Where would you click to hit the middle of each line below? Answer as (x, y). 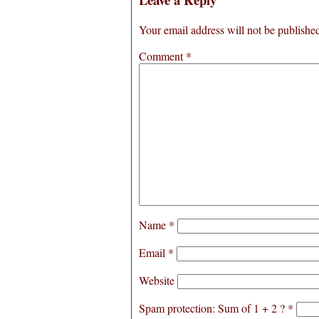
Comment (162, 56)
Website (157, 281)
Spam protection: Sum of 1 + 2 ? (212, 308)
